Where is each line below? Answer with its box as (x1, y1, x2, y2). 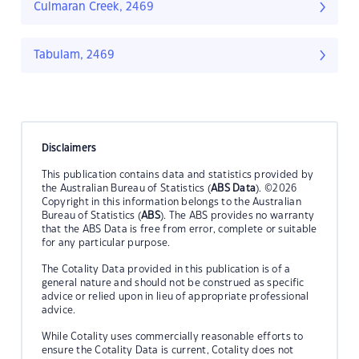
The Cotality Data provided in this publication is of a (41, 264, 291, 274)
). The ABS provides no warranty (160, 210, 315, 220)
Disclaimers (41, 143, 97, 153)
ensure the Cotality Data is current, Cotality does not (41, 345, 294, 355)
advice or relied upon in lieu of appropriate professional (41, 291, 309, 301)
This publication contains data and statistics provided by (41, 169, 314, 179)
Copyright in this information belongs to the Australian (41, 196, 301, 207)
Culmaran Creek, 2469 (34, 2, 154, 14)
